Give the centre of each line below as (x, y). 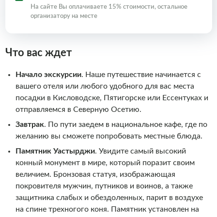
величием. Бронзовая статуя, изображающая (95, 174)
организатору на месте (64, 16)
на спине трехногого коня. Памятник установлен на (107, 209)
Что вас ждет (38, 53)
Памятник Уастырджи (55, 151)
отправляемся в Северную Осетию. (78, 109)
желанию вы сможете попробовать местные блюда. (109, 136)
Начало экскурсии (48, 74)
